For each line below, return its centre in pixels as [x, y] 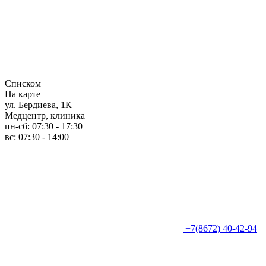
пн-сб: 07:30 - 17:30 [44, 126]
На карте [23, 94]
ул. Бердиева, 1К [38, 104]
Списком [23, 83]
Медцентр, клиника [45, 115]
